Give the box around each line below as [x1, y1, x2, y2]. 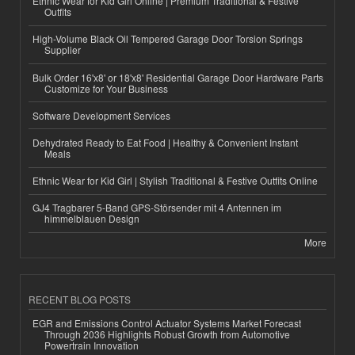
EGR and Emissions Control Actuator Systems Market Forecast [32, 315, 301, 330]
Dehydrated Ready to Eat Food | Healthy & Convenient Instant [32, 136, 298, 149]
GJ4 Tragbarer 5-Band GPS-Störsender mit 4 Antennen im [32, 200, 281, 215]
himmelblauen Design [44, 212, 139, 226]
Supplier [44, 43, 81, 57]
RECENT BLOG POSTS [29, 292, 131, 306]
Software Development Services [32, 108, 170, 122]
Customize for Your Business [44, 81, 168, 95]
